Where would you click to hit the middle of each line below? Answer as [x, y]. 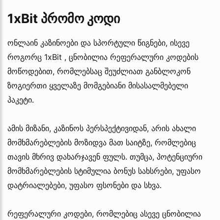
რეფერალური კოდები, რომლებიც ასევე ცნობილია [104, 213]
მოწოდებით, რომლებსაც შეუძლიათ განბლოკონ [99, 71]
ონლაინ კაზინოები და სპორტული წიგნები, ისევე [98, 42]
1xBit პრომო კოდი [64, 18]
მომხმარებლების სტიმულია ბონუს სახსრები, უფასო [104, 171]
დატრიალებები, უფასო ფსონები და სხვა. [84, 185]
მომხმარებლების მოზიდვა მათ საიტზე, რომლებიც [102, 142]
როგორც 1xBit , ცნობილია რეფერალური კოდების [103, 57]
